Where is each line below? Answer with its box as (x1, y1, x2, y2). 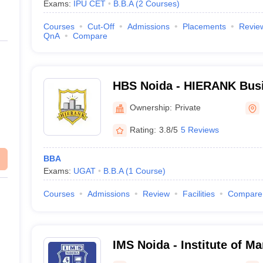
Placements (182, 22, 226, 31)
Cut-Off (87, 22, 114, 31)
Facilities (182, 189, 215, 198)
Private (174, 102, 201, 112)
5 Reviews (180, 124, 219, 134)
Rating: (129, 124, 156, 134)
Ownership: (129, 102, 172, 112)
